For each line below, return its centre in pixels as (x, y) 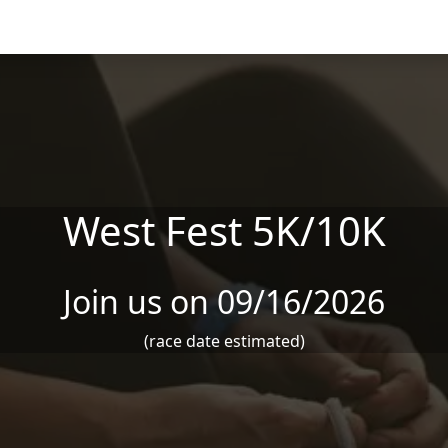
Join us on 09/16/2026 (224, 301)
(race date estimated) (224, 341)
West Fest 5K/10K (224, 230)
